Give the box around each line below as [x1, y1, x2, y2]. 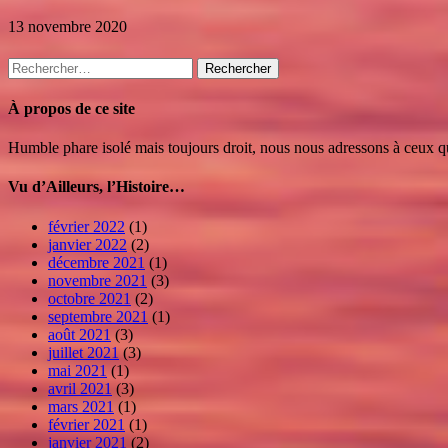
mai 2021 [48, 361, 107, 379]
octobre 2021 [48, 289, 131, 307]
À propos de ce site [8, 99, 135, 117]
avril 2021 [48, 379, 112, 397]
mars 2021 [48, 397, 114, 415]
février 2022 [48, 217, 125, 235]
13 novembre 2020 [8, 18, 127, 36]
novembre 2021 [48, 271, 147, 289]
